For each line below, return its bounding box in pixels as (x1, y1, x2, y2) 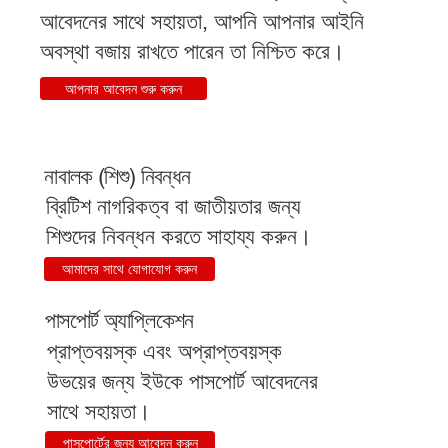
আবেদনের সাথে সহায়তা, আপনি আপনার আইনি (39, 9, 364, 35)
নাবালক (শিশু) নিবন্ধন (44, 163, 191, 189)
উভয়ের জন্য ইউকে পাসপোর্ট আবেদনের (46, 368, 318, 394)
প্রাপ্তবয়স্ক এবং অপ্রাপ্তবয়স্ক (46, 338, 282, 364)
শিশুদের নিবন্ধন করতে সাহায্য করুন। (46, 224, 313, 250)
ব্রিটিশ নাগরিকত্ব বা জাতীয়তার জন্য (46, 194, 302, 220)
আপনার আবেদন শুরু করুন (64, 80, 182, 97)
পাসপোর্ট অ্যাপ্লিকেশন (44, 307, 194, 333)
